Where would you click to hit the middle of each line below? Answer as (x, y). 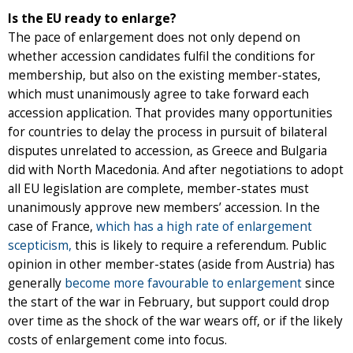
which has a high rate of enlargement (204, 227)
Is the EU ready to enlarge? (92, 19)
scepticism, (41, 246)
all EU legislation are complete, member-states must (158, 189)
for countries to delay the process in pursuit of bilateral (167, 132)
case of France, (52, 227)
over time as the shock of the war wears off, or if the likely (175, 321)
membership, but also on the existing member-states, (164, 76)
